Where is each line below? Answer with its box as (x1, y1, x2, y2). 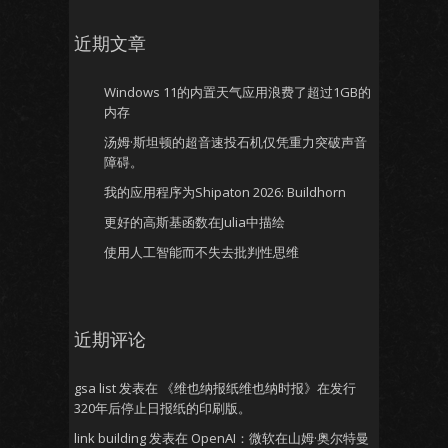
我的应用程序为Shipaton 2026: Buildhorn (104, 183, 346, 201)
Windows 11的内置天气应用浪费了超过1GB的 (104, 83, 371, 101)
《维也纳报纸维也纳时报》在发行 (161, 379, 356, 397)
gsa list (74, 379, 116, 397)
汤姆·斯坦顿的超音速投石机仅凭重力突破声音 (104, 133, 367, 151)
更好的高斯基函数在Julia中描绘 (104, 213, 285, 231)
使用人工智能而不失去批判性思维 (104, 243, 299, 261)
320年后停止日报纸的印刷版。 (74, 399, 251, 417)
